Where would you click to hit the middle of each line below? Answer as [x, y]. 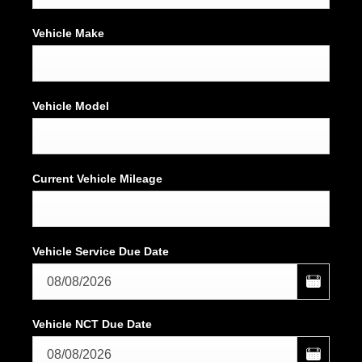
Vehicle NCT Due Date [92, 324]
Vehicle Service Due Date [101, 252]
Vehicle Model [71, 106]
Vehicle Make [68, 34]
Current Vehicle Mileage [97, 179]
